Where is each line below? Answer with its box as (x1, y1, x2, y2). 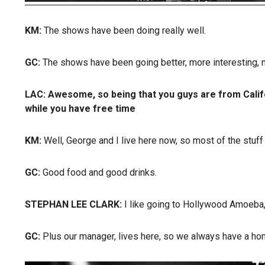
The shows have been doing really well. (44, 25, 206, 36)
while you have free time (25, 103, 135, 114)
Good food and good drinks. (43, 167, 157, 178)
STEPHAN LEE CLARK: (25, 199, 124, 210)
